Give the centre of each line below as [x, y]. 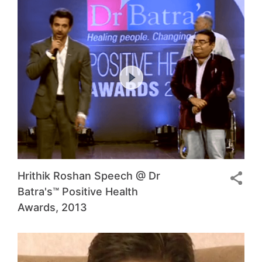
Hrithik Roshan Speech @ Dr [89, 176]
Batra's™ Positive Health [78, 192]
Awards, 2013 [52, 207]
